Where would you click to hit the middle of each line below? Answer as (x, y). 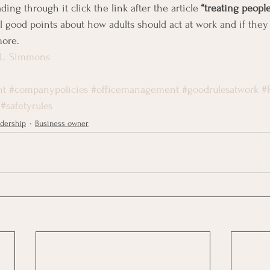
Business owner (62, 123)
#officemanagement (135, 89)
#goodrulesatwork (220, 89)
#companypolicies (49, 89)
